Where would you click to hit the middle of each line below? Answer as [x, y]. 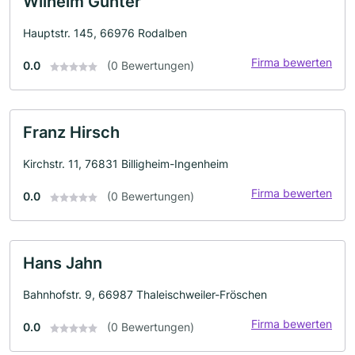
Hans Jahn [63, 263]
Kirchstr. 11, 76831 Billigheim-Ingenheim [126, 164]
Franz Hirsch [71, 132]
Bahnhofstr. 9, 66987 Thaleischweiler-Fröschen [145, 294]
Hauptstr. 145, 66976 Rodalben [105, 33]
